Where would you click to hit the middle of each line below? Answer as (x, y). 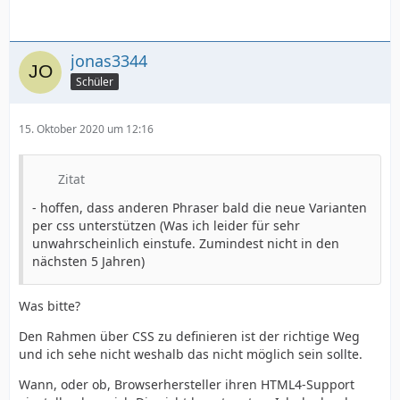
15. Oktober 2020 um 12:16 (86, 129)
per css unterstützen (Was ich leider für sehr (166, 225)
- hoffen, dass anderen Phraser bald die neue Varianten (200, 208)
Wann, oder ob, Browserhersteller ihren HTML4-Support (187, 384)
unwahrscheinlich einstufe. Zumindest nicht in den (186, 243)
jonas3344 (109, 61)
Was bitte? (50, 306)
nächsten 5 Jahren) (88, 261)
